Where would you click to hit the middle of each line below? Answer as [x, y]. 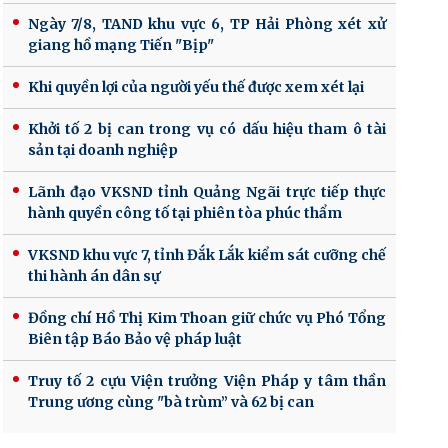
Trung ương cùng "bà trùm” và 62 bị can [170, 401]
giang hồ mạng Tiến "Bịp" [120, 44]
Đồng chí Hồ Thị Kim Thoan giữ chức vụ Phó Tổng [206, 317]
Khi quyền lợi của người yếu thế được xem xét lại [195, 86]
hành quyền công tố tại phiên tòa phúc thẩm [184, 212]
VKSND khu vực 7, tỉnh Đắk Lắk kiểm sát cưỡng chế [206, 254]
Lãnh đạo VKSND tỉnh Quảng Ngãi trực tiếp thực [206, 191]
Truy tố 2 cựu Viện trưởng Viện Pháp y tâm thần [206, 380]
